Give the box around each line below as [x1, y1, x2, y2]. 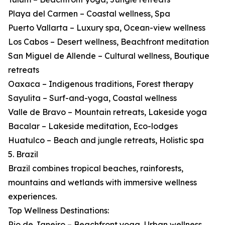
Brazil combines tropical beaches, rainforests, [8, 163, 183, 174]
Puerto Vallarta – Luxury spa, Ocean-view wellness [8, 23, 205, 33]
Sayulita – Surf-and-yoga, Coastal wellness [8, 93, 177, 103]
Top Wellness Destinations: [8, 205, 109, 216]
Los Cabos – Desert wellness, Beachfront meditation [8, 37, 209, 47]
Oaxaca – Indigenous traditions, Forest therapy [8, 79, 193, 89]
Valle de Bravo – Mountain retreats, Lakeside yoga [8, 107, 207, 118]
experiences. [8, 191, 57, 202]
